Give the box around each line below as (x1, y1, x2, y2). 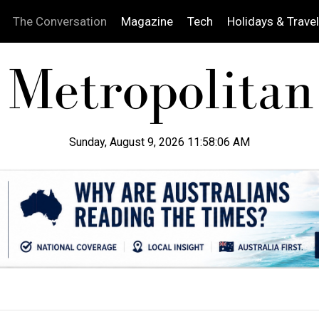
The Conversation (12, 14, 107, 28)
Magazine (120, 14, 173, 28)
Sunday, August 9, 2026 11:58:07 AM (69, 135, 250, 149)
